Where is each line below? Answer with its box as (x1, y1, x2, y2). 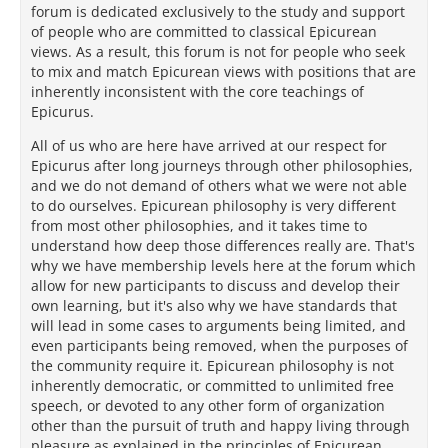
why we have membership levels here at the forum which (31, 256, 416, 275)
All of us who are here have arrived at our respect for (31, 136, 387, 155)
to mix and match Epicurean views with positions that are (31, 62, 416, 81)
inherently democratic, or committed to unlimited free (31, 376, 394, 395)
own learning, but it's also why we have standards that (31, 296, 397, 315)
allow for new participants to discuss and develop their (31, 276, 400, 295)
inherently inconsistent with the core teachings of (31, 82, 364, 101)
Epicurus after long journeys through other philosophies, (31, 156, 413, 175)
